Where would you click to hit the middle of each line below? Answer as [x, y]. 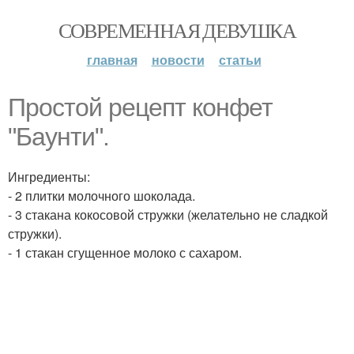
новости [178, 60]
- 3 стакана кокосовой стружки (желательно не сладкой [168, 215]
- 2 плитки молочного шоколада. [102, 196]
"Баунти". [58, 137]
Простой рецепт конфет [140, 107]
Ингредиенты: [49, 177]
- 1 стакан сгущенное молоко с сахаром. [125, 252]
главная [112, 60]
